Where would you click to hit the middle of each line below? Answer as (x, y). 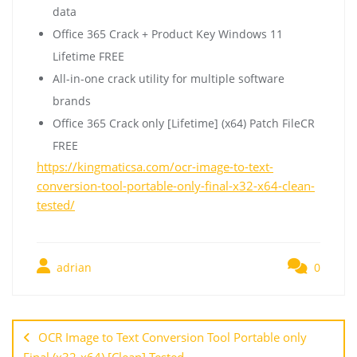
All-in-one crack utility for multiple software (169, 78)
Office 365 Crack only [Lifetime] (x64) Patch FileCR (184, 123)
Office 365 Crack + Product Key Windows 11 (168, 33)
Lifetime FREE (88, 56)
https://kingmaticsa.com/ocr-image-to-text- (155, 166)
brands (72, 100)
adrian (73, 267)
